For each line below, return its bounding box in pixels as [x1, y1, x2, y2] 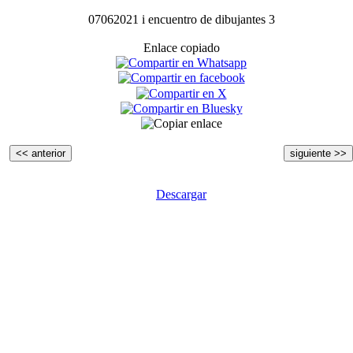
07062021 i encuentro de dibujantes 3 [87, 12, 275, 26]
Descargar [156, 188, 206, 202]
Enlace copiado [143, 40, 220, 54]
